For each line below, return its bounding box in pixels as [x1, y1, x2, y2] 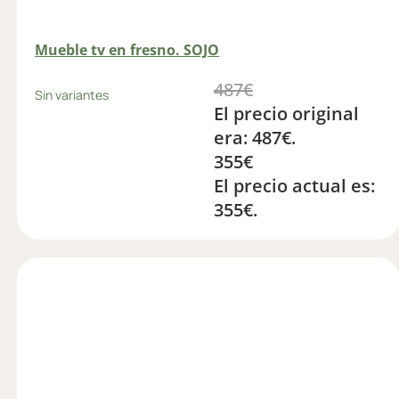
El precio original [213, 101, 359, 126]
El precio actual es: [213, 173, 375, 198]
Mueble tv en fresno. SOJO [35, 40, 220, 61]
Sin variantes [35, 85, 110, 103]
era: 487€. [213, 125, 296, 150]
